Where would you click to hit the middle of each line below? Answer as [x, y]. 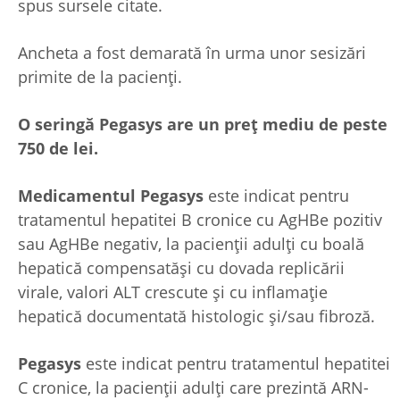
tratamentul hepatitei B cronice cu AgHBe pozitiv [200, 219]
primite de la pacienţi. [100, 76]
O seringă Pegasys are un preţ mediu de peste [203, 124]
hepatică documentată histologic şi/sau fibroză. [196, 316]
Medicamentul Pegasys [111, 195]
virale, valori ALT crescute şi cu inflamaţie [173, 292]
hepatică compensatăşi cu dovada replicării [181, 267]
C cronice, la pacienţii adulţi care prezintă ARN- [193, 387]
